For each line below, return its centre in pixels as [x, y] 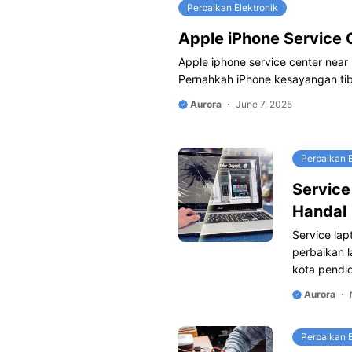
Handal [319, 211]
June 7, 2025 [264, 104]
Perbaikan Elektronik [233, 7]
